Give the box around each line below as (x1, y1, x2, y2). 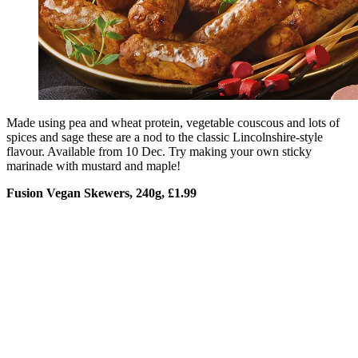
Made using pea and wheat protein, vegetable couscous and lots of (6, 115, 340, 129)
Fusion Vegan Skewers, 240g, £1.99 (6, 185, 197, 200)
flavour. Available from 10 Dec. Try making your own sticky (6, 144, 312, 158)
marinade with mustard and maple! (6, 158, 181, 173)
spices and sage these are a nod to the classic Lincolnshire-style (6, 129, 323, 144)
